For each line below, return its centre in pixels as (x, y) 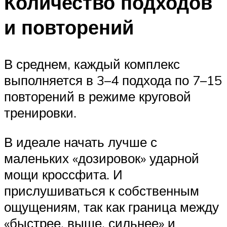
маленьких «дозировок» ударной (102, 158)
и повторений (69, 27)
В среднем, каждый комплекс (92, 64)
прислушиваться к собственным (102, 190)
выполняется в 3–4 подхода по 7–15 (113, 80)
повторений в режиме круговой (98, 97)
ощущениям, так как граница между (111, 206)
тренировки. (40, 113)
